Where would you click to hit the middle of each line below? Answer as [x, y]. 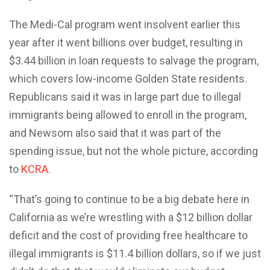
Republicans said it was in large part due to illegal [125, 96]
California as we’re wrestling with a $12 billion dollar [131, 217]
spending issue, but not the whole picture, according [133, 151]
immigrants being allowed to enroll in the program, [128, 115]
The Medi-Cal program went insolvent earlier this [125, 24]
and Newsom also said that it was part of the [115, 133]
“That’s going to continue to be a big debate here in [129, 199]
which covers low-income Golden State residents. [128, 78]
